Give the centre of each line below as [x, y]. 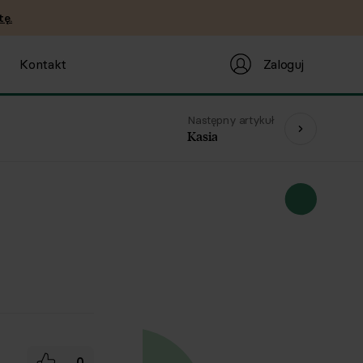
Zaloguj [283, 64]
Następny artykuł [231, 120]
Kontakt [43, 64]
